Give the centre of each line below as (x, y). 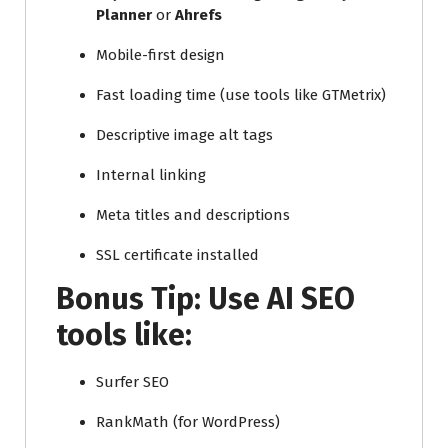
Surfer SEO (132, 381)
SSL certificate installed (177, 254)
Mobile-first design (160, 54)
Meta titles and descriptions (193, 214)
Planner (124, 14)
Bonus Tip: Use (161, 298)
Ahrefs (198, 14)
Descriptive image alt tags (184, 134)
